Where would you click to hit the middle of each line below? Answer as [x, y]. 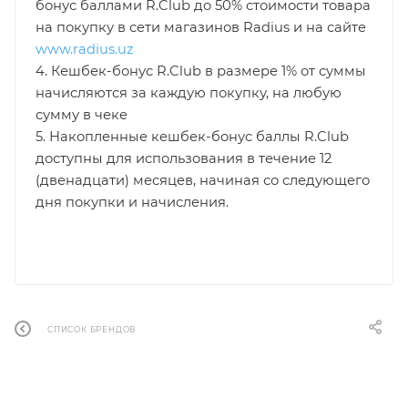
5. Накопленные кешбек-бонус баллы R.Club [193, 136]
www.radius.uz [85, 49]
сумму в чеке [82, 114]
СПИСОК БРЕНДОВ [92, 329]
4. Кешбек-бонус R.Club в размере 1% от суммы [201, 71]
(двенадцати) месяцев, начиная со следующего [203, 180]
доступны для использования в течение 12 [184, 158]
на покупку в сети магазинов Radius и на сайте [201, 27]
